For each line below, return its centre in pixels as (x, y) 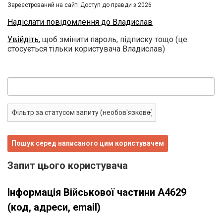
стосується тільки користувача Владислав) (86, 49)
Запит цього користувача (68, 165)
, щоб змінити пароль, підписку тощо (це (113, 39)
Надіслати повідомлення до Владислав (80, 22)
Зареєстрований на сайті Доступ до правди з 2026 (80, 5)
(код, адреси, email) (54, 207)
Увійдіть (23, 39)
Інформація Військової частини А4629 (97, 192)
